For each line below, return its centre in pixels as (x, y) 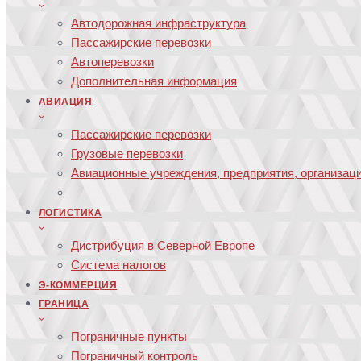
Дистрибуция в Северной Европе (163, 245)
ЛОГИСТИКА (71, 213)
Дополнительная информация (154, 81)
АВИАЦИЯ (66, 102)
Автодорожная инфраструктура (158, 23)
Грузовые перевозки (127, 154)
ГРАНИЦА (64, 304)
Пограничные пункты (129, 336)
